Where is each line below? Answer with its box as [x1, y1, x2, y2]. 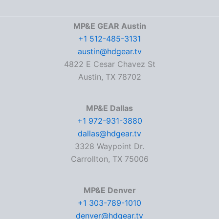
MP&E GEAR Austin [73, 21, 146, 31]
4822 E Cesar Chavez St [64, 59, 155, 69]
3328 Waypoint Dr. [75, 141, 144, 151]
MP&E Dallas [86, 103, 133, 113]
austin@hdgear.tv [77, 46, 142, 56]
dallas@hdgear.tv [78, 129, 141, 138]
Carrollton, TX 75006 [70, 154, 149, 164]
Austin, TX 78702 [78, 72, 141, 82]
